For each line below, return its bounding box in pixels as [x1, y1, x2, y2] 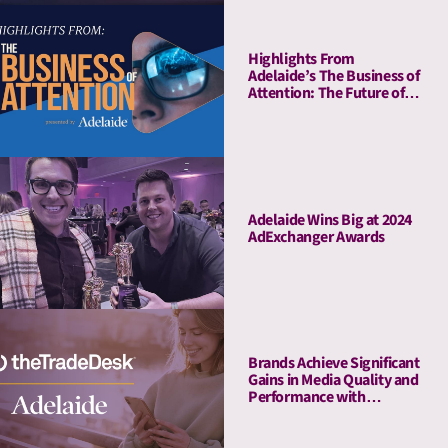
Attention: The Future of [248, 82, 405, 105]
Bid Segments [248, 420, 340, 443]
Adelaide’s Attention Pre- [248, 403, 411, 426]
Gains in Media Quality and [248, 369, 419, 392]
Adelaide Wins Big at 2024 [248, 208, 412, 231]
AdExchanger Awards [248, 225, 385, 248]
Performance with [248, 386, 366, 409]
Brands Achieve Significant [248, 352, 420, 375]
